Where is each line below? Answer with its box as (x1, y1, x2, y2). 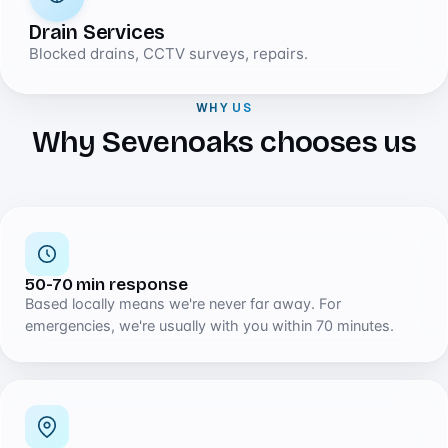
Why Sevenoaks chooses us (31, 124, 417, 161)
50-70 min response (25, 274, 188, 296)
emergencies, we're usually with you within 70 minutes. (25, 317, 394, 336)
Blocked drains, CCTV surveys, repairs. (29, 44, 308, 64)
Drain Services (29, 20, 166, 45)
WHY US (195, 100, 253, 117)
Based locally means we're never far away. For (25, 295, 341, 314)
